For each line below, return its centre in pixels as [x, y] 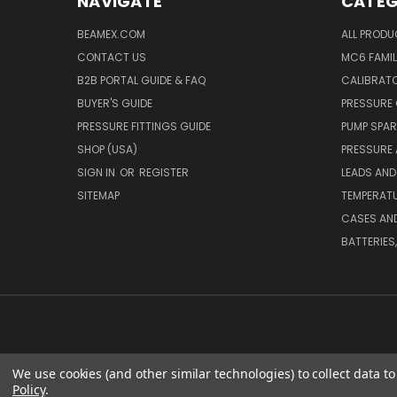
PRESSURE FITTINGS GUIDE [144, 127]
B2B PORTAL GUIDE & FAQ [141, 81]
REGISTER [164, 173]
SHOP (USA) [107, 150]
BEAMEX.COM [111, 35]
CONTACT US [112, 58]
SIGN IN [97, 173]
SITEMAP [98, 196]
